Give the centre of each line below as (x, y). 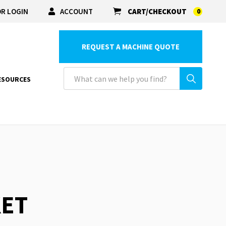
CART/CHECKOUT (157, 11)
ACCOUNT (76, 11)
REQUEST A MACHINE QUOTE (131, 47)
